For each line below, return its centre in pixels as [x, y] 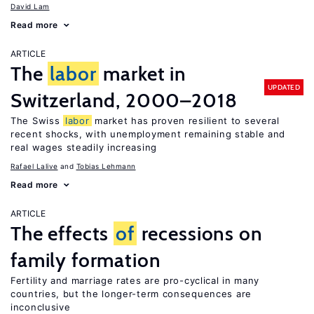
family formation [86, 260]
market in [142, 74]
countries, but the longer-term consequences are [131, 294]
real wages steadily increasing [84, 147]
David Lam [30, 6]
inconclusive [41, 307]
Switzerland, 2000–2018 [124, 100]
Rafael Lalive [34, 166]
